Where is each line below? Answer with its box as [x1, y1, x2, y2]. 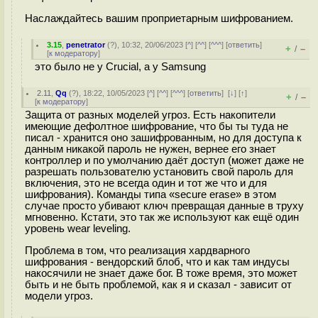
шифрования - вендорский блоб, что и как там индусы [25, 256, 290, 268]
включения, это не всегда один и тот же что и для [25, 177, 267, 189]
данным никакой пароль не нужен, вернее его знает [25, 143, 276, 155]
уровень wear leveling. [25, 223, 131, 234]
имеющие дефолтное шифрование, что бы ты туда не [25, 121, 288, 132]
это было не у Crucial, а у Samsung [35, 61, 206, 72]
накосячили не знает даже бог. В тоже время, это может [25, 267, 297, 279]
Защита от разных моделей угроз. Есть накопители [25, 109, 275, 121]
